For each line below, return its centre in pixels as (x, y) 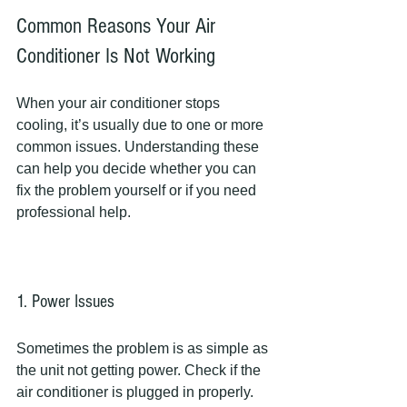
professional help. (74, 212)
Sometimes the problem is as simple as (144, 348)
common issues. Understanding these (139, 147)
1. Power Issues (65, 302)
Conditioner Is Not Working (116, 56)
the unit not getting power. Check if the (140, 370)
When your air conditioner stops (120, 103)
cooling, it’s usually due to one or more (142, 125)
